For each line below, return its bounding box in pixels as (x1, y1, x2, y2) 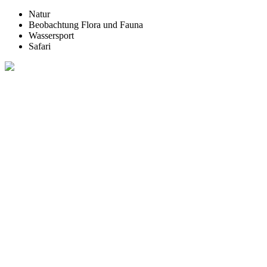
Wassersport (29, 30, 74, 41)
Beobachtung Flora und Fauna (29, 20, 143, 30)
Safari (29, 41, 51, 52)
